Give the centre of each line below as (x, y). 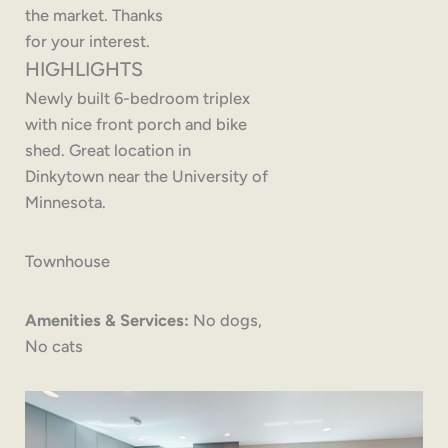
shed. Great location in (108, 149)
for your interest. (88, 40)
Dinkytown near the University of (147, 175)
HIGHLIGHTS (84, 68)
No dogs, (226, 319)
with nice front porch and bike (136, 123)
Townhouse (68, 260)
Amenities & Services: (107, 319)
